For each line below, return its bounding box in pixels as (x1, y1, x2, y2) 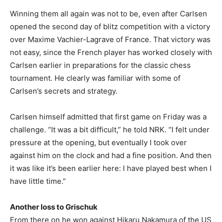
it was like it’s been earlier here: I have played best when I (10, 164, 212, 173)
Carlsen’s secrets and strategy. (10, 86, 117, 96)
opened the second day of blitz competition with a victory (10, 22, 210, 32)
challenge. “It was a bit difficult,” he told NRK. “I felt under (10, 125, 210, 135)
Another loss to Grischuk (10, 202, 98, 212)
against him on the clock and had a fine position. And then (10, 151, 212, 161)
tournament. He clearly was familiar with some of (10, 73, 180, 83)
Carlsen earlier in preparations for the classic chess (10, 60, 191, 70)
